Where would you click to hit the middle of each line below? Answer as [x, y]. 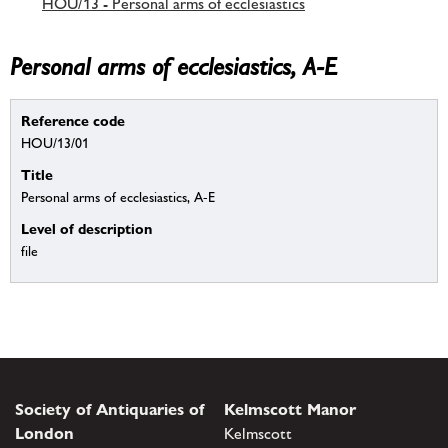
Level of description [86, 229]
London [44, 433]
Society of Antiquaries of [109, 409]
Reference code [73, 121]
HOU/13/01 [55, 143]
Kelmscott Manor [290, 409]
